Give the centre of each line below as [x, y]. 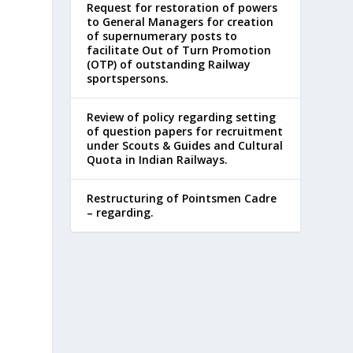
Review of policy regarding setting [182, 117]
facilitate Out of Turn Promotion [179, 50]
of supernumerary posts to [162, 35]
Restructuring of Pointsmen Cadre [182, 198]
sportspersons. [128, 78]
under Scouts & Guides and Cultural [185, 145]
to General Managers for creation [180, 21]
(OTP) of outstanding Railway [169, 64]
